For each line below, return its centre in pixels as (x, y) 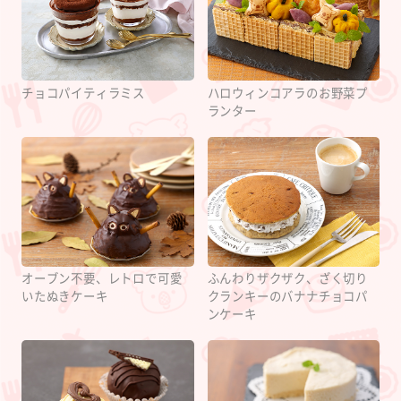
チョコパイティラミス (84, 93)
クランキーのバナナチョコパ (287, 297)
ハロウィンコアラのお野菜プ (287, 93)
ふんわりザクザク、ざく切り (287, 279)
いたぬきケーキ (65, 297)
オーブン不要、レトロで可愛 (102, 279)
